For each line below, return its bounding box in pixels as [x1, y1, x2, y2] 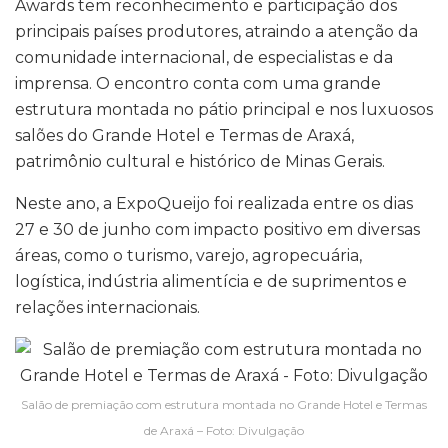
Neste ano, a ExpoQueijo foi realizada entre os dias [15, 194, 413, 214]
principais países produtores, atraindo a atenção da [15, 22, 418, 42]
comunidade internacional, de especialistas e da [15, 48, 393, 68]
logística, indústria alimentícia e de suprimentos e [15, 272, 407, 292]
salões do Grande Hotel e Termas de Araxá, [15, 126, 354, 146]
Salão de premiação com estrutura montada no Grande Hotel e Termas [21, 397, 427, 413]
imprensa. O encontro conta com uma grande [15, 74, 381, 94]
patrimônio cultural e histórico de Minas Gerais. [15, 152, 385, 172]
